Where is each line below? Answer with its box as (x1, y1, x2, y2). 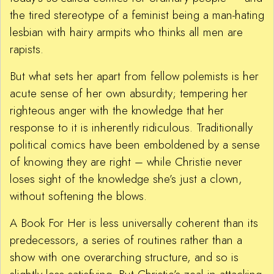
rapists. (10, 41, 43, 58)
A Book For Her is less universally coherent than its (10, 215, 258, 232)
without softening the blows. (10, 188, 147, 205)
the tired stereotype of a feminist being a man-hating (10, 7, 264, 24)
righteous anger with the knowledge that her (10, 102, 224, 119)
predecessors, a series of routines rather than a (10, 232, 242, 249)
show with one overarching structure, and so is (10, 249, 239, 266)
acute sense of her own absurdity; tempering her (10, 85, 248, 102)
